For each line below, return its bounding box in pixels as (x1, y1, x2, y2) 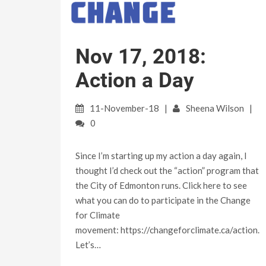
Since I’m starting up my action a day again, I (75, 150, 247, 161)
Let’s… (75, 239, 101, 251)
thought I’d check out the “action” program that (75, 165, 259, 176)
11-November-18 (88, 103, 161, 114)
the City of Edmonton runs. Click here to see (75, 180, 247, 191)
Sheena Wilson (186, 103, 244, 114)
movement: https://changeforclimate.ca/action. (75, 224, 261, 236)
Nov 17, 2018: (75, 45, 206, 69)
